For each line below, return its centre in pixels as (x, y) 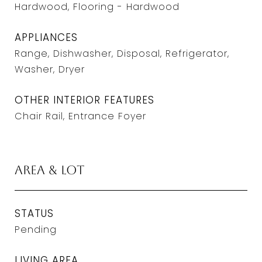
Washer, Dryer (50, 69)
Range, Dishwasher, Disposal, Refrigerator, (122, 54)
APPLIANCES (46, 37)
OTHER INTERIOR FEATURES (85, 100)
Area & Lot (50, 170)
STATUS (34, 213)
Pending (36, 230)
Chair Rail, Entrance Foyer (80, 116)
